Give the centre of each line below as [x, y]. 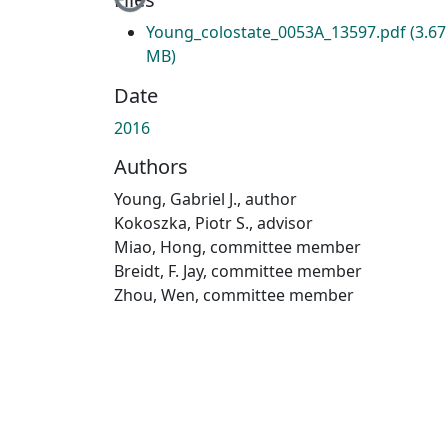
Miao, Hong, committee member [237, 246]
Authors [151, 166]
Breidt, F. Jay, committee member [238, 270]
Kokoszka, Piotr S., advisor [213, 222]
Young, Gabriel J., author [205, 198]
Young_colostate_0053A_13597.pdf [278, 31]
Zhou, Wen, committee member [234, 294]
